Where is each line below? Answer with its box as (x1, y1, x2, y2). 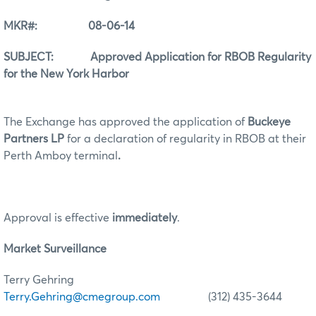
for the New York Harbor (4, 68, 129, 80)
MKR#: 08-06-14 (4, 20, 135, 32)
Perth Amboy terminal (4, 150, 118, 162)
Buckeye (248, 116, 291, 128)
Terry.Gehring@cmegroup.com (4, 291, 160, 303)
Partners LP (4, 133, 67, 145)
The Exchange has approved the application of (4, 116, 248, 128)
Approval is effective (4, 212, 112, 224)
